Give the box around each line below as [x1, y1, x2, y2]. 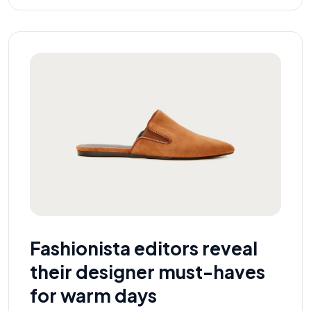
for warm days [30, 283, 157, 307]
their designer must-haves [30, 260, 265, 283]
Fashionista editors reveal [30, 236, 258, 260]
